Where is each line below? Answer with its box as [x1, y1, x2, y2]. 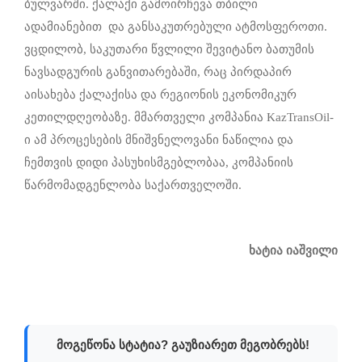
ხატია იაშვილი [249, 244, 338, 258]
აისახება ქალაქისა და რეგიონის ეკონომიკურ [24, 88, 297, 102]
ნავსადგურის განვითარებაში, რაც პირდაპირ [24, 65, 292, 79]
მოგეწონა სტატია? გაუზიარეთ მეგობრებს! [56, 338, 309, 352]
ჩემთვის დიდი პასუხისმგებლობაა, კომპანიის [24, 156, 293, 170]
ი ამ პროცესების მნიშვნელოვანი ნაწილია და [24, 133, 293, 147]
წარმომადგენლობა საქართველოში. [24, 179, 242, 192]
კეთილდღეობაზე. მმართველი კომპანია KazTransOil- [24, 111, 334, 124]
